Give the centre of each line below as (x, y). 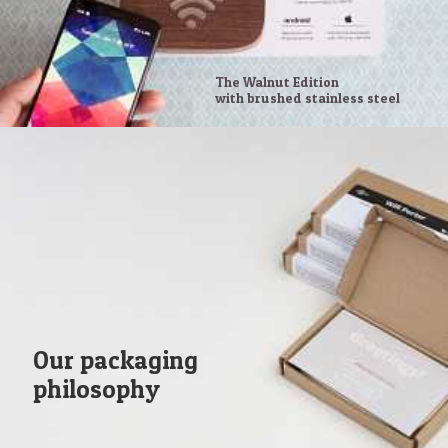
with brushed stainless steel (308, 98)
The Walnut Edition (277, 82)
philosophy (97, 389)
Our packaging (116, 360)
